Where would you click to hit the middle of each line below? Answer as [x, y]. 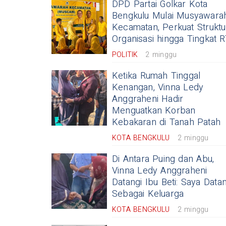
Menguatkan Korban [154, 110]
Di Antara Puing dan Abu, [163, 159]
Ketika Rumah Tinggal [156, 76]
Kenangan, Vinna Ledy [158, 87]
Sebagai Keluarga [148, 194]
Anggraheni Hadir [148, 99]
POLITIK [125, 54]
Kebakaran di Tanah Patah [166, 122]
